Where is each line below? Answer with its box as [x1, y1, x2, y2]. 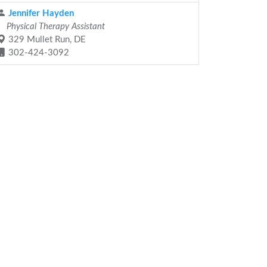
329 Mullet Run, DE [6, 35, 86, 44]
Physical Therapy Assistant [4, 22, 105, 31]
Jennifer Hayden [6, 9, 74, 18]
